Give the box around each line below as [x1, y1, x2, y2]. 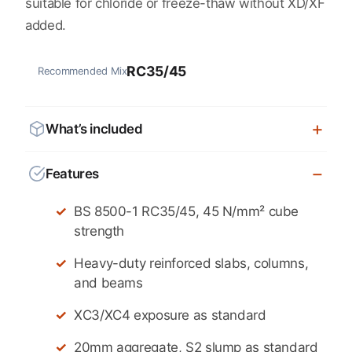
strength [74, 222, 125, 239]
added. [25, 16, 66, 33]
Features [46, 165, 100, 181]
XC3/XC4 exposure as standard [74, 306, 266, 323]
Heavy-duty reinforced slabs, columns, [74, 255, 309, 271]
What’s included [46, 120, 143, 137]
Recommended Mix [38, 64, 127, 77]
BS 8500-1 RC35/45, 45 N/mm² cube [74, 203, 299, 219]
